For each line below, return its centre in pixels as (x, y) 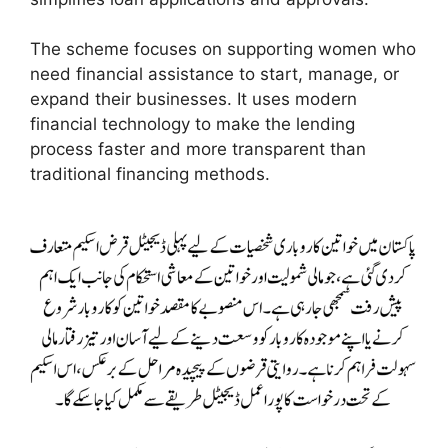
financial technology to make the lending (192, 124)
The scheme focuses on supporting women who (223, 49)
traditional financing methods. (150, 174)
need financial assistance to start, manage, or (214, 74)
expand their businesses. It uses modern (193, 99)
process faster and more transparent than (198, 149)
